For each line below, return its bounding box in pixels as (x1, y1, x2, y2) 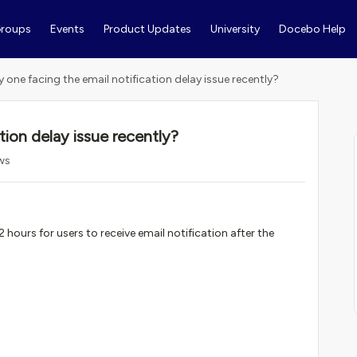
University (210, 22, 260, 36)
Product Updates (103, 22, 191, 36)
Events (49, 22, 84, 36)
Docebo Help (278, 22, 346, 36)
